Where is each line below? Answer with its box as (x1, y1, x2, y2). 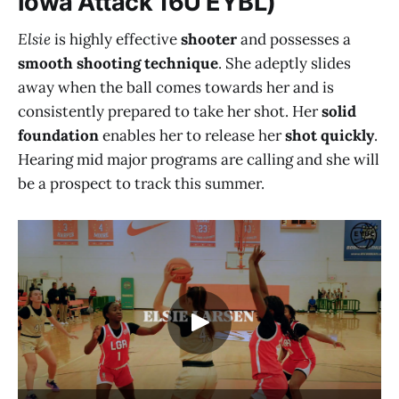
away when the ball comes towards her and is (18, 77, 334, 98)
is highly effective (51, 29, 181, 50)
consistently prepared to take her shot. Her (18, 102, 322, 122)
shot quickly (285, 126, 374, 146)
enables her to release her (99, 126, 285, 146)
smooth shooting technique (18, 53, 218, 74)
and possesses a (237, 29, 351, 50)
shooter (181, 29, 237, 50)
